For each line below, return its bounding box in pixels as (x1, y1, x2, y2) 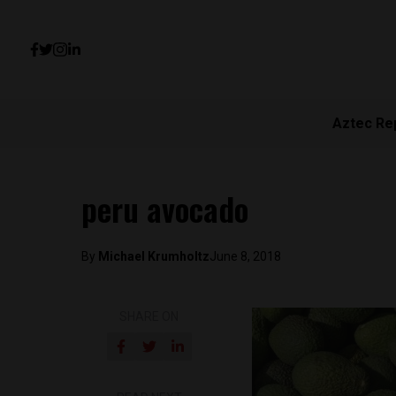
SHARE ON (119, 309, 179, 324)
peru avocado (81, 185, 248, 232)
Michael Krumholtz (98, 249, 209, 263)
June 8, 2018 (209, 249, 281, 263)
